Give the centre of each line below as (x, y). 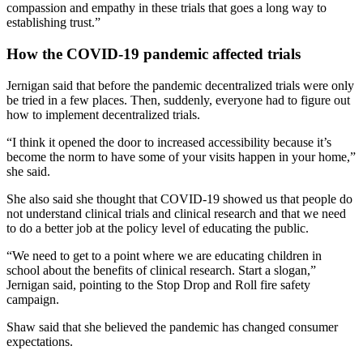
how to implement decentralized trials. (105, 114)
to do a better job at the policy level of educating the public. (158, 228)
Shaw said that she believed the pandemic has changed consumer (172, 327)
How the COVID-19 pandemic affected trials (154, 53)
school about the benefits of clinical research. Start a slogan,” (161, 270)
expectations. (40, 341)
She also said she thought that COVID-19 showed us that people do (179, 199)
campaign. (33, 299)
